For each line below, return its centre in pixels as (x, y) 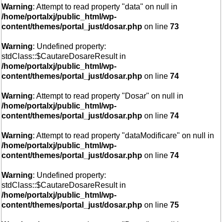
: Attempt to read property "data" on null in (105, 7)
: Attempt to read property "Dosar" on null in (108, 96)
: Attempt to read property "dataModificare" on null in (124, 136)
